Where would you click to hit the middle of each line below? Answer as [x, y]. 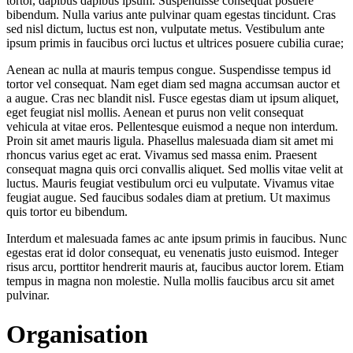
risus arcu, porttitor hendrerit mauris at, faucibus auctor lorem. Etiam [175, 267]
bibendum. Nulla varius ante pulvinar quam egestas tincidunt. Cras [171, 15]
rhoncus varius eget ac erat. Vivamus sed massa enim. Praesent [162, 155]
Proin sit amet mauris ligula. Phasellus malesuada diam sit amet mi [170, 141]
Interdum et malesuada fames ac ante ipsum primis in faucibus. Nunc [176, 239]
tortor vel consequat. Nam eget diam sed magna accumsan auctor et [173, 84]
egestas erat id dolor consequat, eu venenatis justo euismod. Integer [172, 253]
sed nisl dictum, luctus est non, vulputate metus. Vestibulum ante [165, 29]
